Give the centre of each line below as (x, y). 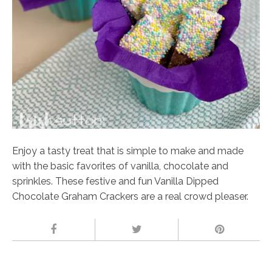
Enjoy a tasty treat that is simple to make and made (128, 151)
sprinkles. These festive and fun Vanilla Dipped (115, 181)
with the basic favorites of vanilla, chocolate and (120, 166)
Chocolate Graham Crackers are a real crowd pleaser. (130, 196)
